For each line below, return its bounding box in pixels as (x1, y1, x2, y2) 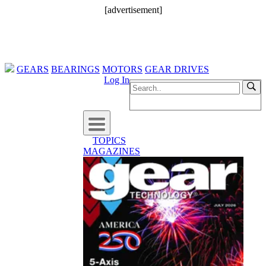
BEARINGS (51, 64, 100, 74)
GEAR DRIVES (145, 64, 209, 74)
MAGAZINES (83, 146, 140, 156)
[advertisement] (104, 5, 162, 15)
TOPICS (93, 135, 126, 145)
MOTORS (102, 64, 142, 74)
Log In (104, 75, 129, 85)
